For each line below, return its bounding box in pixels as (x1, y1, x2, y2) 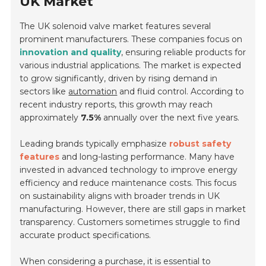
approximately (20, 112, 81, 123)
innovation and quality (20, 46, 122, 58)
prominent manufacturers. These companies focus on (20, 33, 243, 45)
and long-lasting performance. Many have (59, 151, 235, 162)
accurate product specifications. (20, 229, 151, 240)
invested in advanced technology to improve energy (20, 164, 238, 175)
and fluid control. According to (117, 85, 245, 97)
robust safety (169, 138, 232, 149)
